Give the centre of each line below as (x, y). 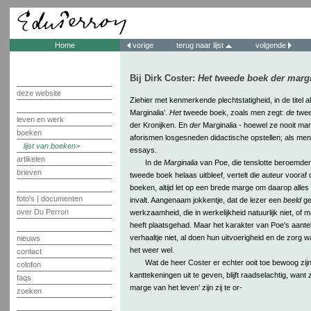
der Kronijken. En (159, 125)
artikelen (31, 159)
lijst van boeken (49, 146)
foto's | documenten (49, 199)
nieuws (28, 238)
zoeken (29, 291)
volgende (270, 45)
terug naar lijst (201, 45)
